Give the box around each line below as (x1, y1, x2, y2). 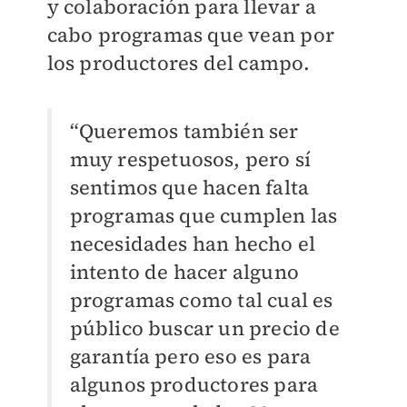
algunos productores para (69, 371, 319, 399)
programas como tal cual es (69, 286, 333, 314)
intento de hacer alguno (69, 258, 300, 286)
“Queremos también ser (69, 117, 299, 145)
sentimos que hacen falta (69, 174, 310, 202)
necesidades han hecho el (69, 230, 316, 258)
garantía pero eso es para (69, 342, 312, 371)
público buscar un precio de (69, 314, 340, 342)
